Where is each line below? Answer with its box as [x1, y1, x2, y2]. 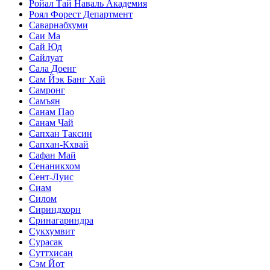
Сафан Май [29, 149, 76, 160]
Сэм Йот [29, 258, 64, 269]
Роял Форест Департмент [29, 8, 133, 19]
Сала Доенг [29, 63, 77, 74]
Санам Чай [29, 117, 74, 128]
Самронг [29, 84, 65, 95]
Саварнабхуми [29, 19, 88, 30]
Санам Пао [29, 106, 74, 117]
